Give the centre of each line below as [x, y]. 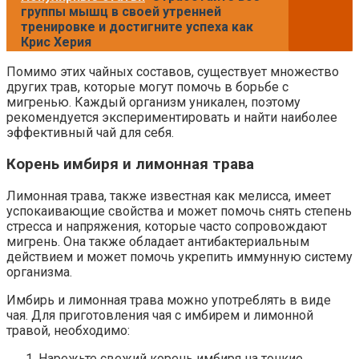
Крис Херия [56, 42]
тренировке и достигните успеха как [137, 27]
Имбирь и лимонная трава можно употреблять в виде [169, 300]
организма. [39, 272]
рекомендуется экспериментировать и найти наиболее [172, 118]
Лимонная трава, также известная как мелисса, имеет [169, 196]
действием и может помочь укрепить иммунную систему [179, 256]
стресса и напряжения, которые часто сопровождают [167, 226]
